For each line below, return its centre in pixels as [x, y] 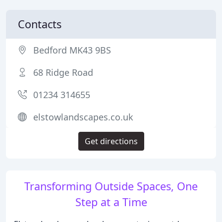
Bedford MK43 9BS [72, 50]
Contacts [40, 24]
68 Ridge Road [63, 72]
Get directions [111, 141]
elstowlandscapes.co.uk [83, 117]
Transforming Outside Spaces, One [111, 186]
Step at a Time [111, 202]
